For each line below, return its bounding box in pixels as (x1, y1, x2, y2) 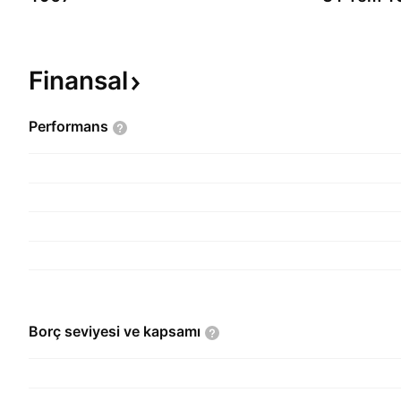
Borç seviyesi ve (29, 322, 143, 340)
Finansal (29, 65, 128, 96)
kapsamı (143, 322, 200, 340)
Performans (29, 117, 108, 135)
